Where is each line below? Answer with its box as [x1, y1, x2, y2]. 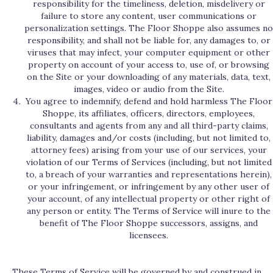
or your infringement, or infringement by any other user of [28, 181, 269, 193]
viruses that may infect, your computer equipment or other [27, 47, 270, 58]
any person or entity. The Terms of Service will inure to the [27, 205, 271, 217]
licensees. [129, 230, 168, 241]
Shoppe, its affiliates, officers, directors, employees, [43, 108, 255, 119]
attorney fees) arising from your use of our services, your [30, 144, 267, 156]
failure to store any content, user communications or [41, 10, 257, 22]
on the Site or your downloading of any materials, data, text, [27, 71, 271, 83]
